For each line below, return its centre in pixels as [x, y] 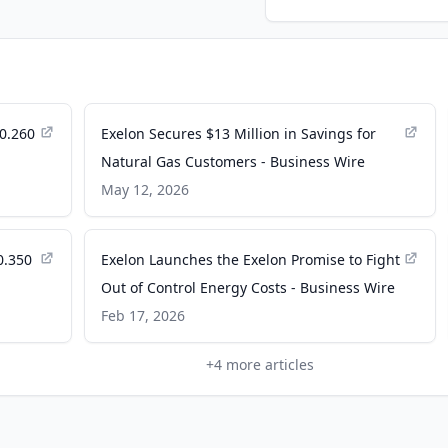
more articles [268, 364]
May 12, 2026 [145, 189]
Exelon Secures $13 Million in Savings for [239, 133]
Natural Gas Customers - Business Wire [233, 161]
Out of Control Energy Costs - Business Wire [248, 287]
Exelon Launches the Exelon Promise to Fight [251, 259]
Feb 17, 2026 [143, 315]
